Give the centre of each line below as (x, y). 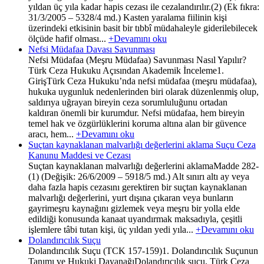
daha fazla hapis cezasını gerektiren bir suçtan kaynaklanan (138, 187)
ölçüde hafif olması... (68, 38)
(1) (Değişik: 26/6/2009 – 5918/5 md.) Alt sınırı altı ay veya (139, 176)
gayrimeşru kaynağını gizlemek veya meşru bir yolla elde (134, 208)
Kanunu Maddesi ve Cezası (80, 155)
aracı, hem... (52, 134)
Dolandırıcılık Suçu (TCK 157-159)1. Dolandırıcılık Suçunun (143, 250)
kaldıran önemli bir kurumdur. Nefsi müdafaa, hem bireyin (136, 113)
